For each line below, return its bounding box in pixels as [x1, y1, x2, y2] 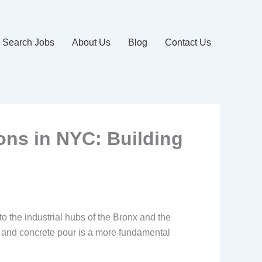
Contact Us [165, 37, 211, 48]
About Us [72, 37, 111, 48]
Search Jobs [2, 37, 54, 48]
